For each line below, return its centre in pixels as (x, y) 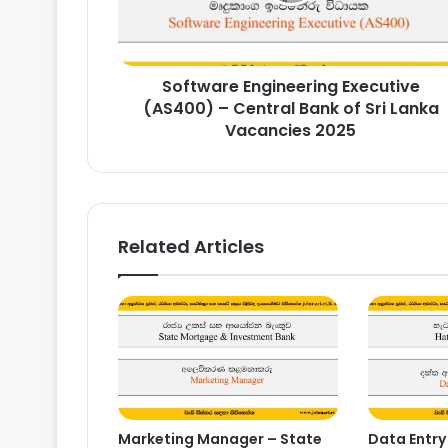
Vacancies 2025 (290, 130)
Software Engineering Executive (290, 86)
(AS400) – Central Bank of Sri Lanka (290, 108)
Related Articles (191, 246)
